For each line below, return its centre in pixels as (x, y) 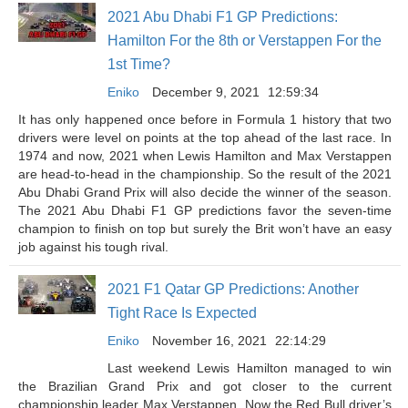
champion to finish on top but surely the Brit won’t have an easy (205, 229)
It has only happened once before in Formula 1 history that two (205, 119)
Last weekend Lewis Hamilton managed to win (250, 368)
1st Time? (139, 64)
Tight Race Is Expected (182, 313)
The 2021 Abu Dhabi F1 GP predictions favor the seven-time (205, 210)
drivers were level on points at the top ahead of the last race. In (205, 138)
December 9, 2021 (206, 92)
